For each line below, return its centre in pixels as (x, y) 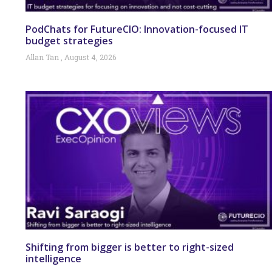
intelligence (53, 258)
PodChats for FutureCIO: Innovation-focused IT (137, 29)
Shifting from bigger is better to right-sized (130, 247)
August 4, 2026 (89, 57)
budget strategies (69, 40)
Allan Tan (43, 57)
